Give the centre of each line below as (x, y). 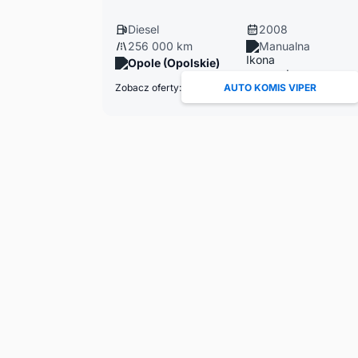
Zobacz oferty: (148, 87)
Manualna (284, 46)
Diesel (143, 29)
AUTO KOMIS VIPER (270, 87)
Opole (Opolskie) (173, 63)
